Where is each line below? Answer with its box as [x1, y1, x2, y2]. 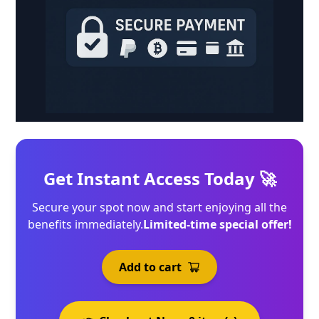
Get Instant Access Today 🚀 [43, 166, 276, 190]
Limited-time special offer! [142, 216, 292, 232]
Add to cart [119, 258, 182, 275]
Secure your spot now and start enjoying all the [32, 199, 287, 215]
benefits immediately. [27, 216, 143, 232]
